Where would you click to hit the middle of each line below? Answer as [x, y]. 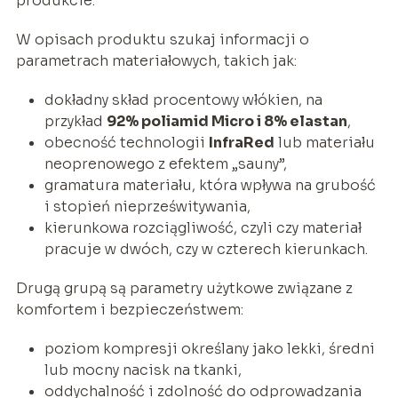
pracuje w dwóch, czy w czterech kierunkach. [206, 249]
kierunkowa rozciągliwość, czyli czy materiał [203, 227]
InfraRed [241, 142]
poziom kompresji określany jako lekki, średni [209, 348]
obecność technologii [126, 142]
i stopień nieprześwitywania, [147, 206]
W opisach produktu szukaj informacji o [162, 39]
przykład [75, 121]
